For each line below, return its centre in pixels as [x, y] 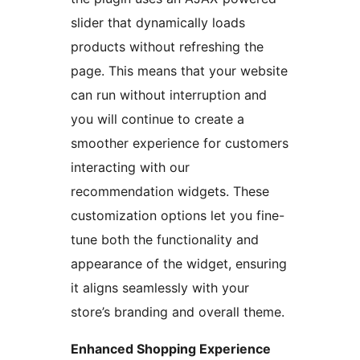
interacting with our [130, 168]
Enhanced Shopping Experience [171, 349]
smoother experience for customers [180, 143]
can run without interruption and [169, 95]
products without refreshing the [167, 47]
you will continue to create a [157, 119]
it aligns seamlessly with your [160, 288]
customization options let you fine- [178, 216]
